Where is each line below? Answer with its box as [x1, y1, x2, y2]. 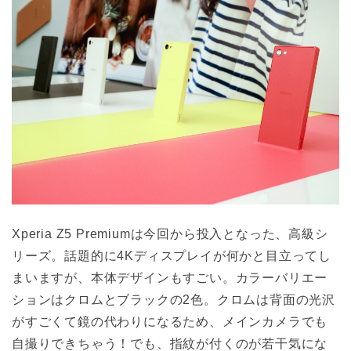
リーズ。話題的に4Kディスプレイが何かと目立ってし [12, 249, 331, 263]
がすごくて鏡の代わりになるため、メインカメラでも [12, 315, 328, 329]
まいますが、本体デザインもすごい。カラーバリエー [12, 271, 328, 285]
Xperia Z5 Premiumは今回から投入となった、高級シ [12, 227, 328, 241]
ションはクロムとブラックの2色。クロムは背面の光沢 [12, 293, 335, 307]
